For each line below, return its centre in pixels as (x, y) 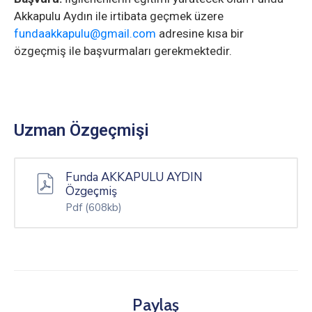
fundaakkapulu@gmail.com (85, 34)
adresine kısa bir (200, 34)
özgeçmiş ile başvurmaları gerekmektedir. (123, 51)
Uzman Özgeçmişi (81, 131)
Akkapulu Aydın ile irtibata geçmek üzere (119, 16)
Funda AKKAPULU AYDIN (134, 178)
